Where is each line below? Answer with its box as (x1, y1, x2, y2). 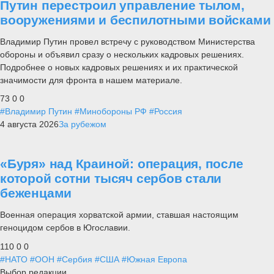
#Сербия (57, 254, 92, 264)
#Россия (149, 106, 182, 117)
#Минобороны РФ (75, 106, 147, 117)
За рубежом (59, 119, 106, 130)
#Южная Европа (122, 254, 187, 264)
